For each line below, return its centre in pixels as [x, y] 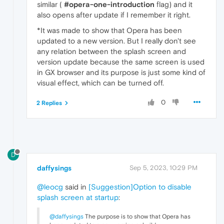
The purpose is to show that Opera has [137, 217]
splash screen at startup [78, 197]
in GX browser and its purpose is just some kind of [121, 72]
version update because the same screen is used [121, 61]
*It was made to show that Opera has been [109, 30]
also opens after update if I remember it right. [114, 14]
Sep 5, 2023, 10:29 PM [163, 168]
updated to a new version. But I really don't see [116, 40]
